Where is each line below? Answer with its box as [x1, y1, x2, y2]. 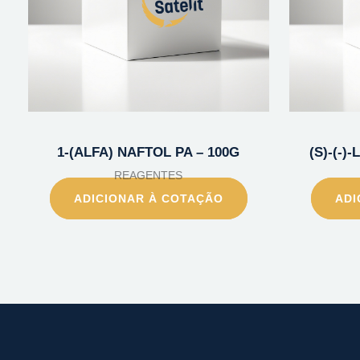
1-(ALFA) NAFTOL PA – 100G [57, 145, 239, 161]
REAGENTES [114, 169, 182, 182]
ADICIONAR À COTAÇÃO [73, 192, 223, 206]
